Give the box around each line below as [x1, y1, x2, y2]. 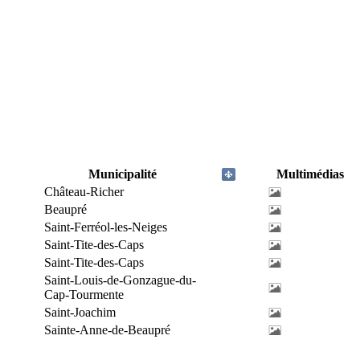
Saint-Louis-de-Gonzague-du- [44, 273, 196, 287]
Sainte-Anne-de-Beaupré [44, 323, 170, 337]
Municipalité [88, 167, 157, 181]
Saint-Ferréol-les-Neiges [44, 220, 167, 234]
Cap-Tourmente [44, 288, 124, 301]
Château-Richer [44, 185, 124, 198]
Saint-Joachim [44, 305, 116, 319]
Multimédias [276, 167, 344, 181]
